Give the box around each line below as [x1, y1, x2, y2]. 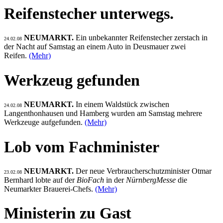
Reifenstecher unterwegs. [4, 4, 174, 22]
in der [104, 176, 126, 185]
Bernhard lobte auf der [4, 176, 77, 185]
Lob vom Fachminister [4, 137, 159, 156]
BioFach [77, 176, 104, 185]
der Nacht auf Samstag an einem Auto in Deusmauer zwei [4, 42, 186, 51]
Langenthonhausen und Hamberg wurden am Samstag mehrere [4, 109, 202, 118]
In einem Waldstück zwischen [76, 100, 169, 109]
